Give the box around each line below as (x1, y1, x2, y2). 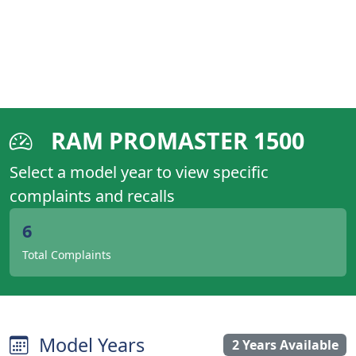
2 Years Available (231, 336, 339, 354)
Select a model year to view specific (10, 161, 269, 183)
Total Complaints (22, 247, 111, 262)
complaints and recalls (10, 185, 175, 207)
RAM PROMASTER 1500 (45, 125, 304, 156)
